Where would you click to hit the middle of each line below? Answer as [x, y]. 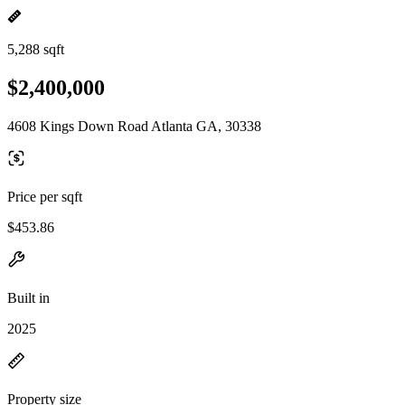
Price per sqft [45, 196]
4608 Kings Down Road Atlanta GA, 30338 [134, 126]
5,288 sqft [36, 49]
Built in [28, 297]
